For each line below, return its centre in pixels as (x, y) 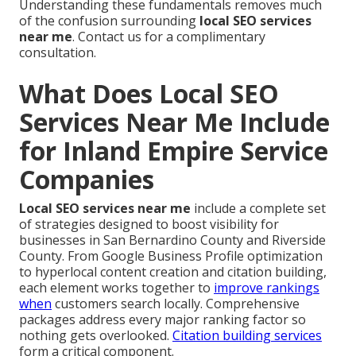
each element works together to (116, 288)
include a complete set (258, 209)
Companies (87, 180)
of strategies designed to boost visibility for (149, 224)
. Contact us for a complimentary (169, 37)
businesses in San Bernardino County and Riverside (172, 240)
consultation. (58, 53)
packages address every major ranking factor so (163, 320)
